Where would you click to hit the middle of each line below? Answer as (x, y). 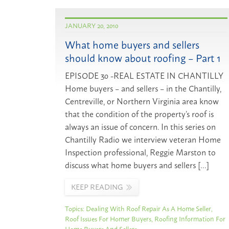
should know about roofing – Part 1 (143, 58)
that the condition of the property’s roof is (140, 114)
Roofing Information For (190, 219)
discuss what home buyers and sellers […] (137, 165)
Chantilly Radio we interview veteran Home (143, 139)
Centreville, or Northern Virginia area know (142, 101)
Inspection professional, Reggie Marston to (141, 152)
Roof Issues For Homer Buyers (108, 219)
